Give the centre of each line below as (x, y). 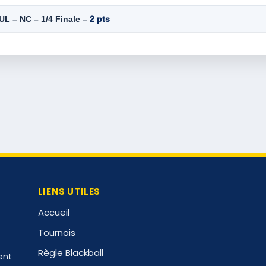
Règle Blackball (70, 252)
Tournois (56, 232)
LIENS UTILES (69, 191)
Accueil (53, 212)
